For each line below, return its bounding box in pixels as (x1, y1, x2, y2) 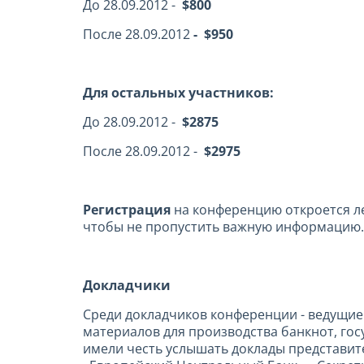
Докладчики (83, 276, 171, 295)
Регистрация (83, 201, 171, 219)
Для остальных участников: (83, 84, 274, 102)
